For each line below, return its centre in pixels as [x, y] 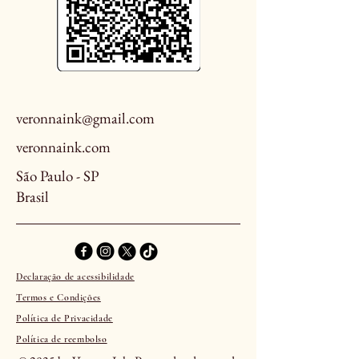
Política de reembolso [62, 339]
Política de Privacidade [65, 318]
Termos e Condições [58, 297]
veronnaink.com [63, 147]
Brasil [32, 197]
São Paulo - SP [57, 176]
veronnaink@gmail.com [85, 118]
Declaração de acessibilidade [75, 276]
